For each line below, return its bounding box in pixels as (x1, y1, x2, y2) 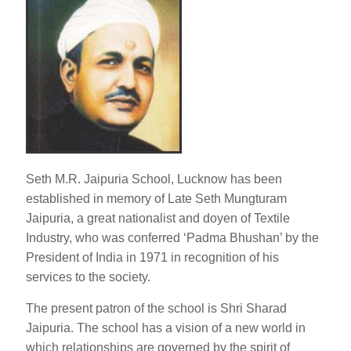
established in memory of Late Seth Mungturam (26, 192, 287, 206)
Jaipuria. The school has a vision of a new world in (26, 321, 306, 335)
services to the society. (26, 270, 150, 284)
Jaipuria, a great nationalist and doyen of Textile (26, 212, 290, 226)
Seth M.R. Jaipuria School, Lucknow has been (26, 172, 282, 186)
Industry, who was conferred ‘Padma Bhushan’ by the (26, 231, 319, 245)
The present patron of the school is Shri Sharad (26, 302, 287, 316)
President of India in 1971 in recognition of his (26, 251, 279, 265)
